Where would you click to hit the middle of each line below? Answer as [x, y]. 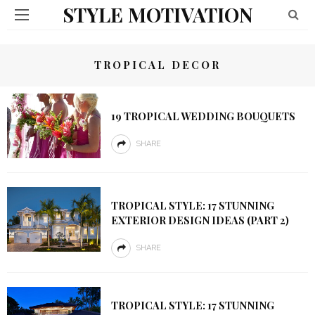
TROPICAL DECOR [157, 65]
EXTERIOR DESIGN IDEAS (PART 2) [200, 220]
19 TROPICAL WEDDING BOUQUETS [203, 116]
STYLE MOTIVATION [157, 14]
